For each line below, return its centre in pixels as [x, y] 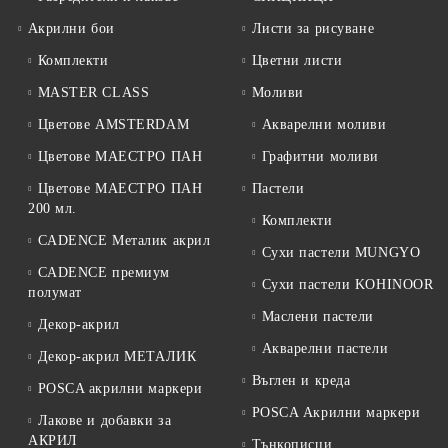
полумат [55, 293]
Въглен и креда [301, 381]
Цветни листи [297, 61]
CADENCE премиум [103, 273]
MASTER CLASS [93, 93]
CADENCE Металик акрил [124, 241]
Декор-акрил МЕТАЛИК [117, 357]
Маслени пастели [317, 317]
